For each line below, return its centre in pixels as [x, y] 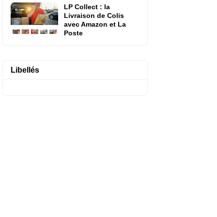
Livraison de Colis [94, 15]
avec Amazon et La [95, 24]
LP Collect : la [87, 7]
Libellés [25, 70]
